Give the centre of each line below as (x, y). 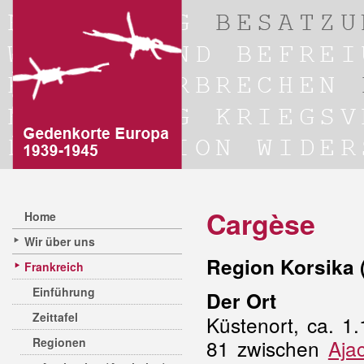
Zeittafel (55, 317)
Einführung (64, 292)
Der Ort (241, 301)
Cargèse (261, 223)
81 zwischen (267, 348)
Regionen (59, 342)
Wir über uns (60, 241)
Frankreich (54, 266)
